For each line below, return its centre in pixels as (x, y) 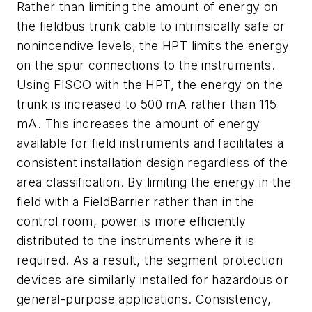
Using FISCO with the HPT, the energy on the (150, 85)
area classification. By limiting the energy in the (154, 182)
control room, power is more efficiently (132, 221)
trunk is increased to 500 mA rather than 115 (147, 104)
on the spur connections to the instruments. (146, 65)
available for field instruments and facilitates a (150, 143)
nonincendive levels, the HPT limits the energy (153, 46)
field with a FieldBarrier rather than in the (136, 202)
